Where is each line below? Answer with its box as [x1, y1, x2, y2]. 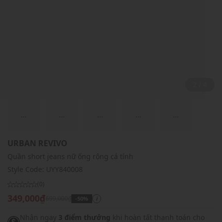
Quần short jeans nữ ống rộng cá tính [7, 152, 133, 162]
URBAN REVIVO [7, 138, 67, 149]
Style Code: [7, 165, 46, 174]
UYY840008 [46, 165, 83, 174]
